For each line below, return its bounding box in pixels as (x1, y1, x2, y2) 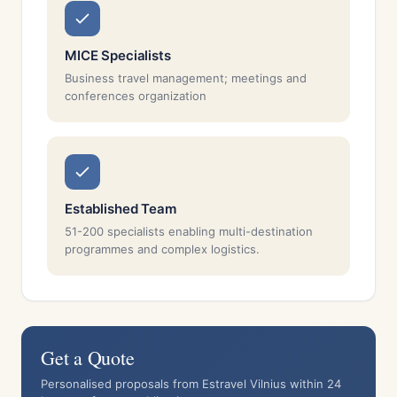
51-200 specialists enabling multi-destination (65, 224, 313, 238)
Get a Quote (41, 345, 135, 370)
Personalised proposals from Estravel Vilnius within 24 (41, 377, 341, 391)
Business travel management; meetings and (65, 71, 307, 85)
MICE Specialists (65, 47, 171, 64)
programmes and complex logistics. (65, 242, 260, 256)
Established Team (65, 200, 176, 217)
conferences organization (65, 89, 206, 103)
